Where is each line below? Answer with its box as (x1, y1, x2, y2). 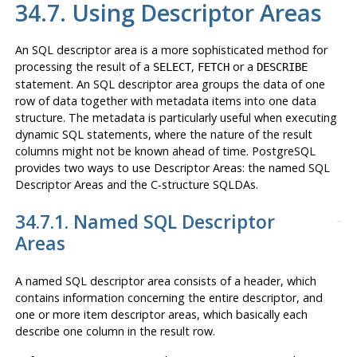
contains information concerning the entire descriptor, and (14, 290, 323, 306)
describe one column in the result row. (14, 324, 215, 339)
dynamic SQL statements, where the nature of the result (14, 127, 312, 143)
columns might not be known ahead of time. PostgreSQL (14, 143, 316, 159)
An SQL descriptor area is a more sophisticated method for (14, 42, 328, 58)
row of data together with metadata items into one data (14, 93, 316, 109)
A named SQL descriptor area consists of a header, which (14, 273, 316, 289)
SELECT (152, 61, 191, 74)
